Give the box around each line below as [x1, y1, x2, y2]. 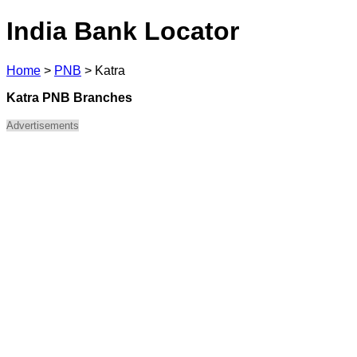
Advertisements [6, 119, 79, 131]
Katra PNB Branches [6, 90, 132, 104]
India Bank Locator [6, 17, 239, 46]
